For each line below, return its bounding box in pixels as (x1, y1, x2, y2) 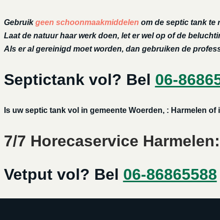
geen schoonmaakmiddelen (35, 18, 141, 27)
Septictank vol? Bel (3, 71, 155, 89)
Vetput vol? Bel (3, 165, 123, 184)
